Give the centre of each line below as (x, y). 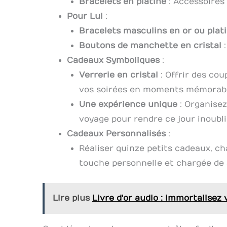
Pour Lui (85, 16)
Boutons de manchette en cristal (150, 45)
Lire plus (71, 198)
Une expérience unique (128, 104)
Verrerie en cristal (119, 75)
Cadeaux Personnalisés (116, 134)
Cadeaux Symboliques (113, 60)
